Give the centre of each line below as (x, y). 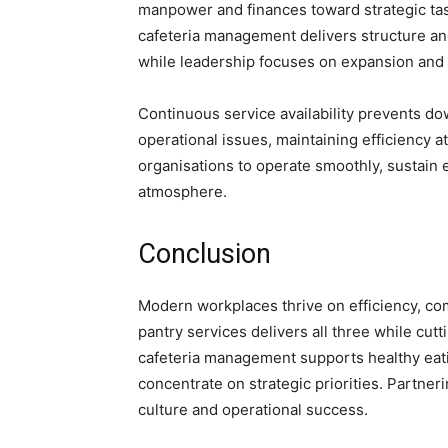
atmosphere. (182, 191)
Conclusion (204, 254)
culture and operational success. (253, 409)
